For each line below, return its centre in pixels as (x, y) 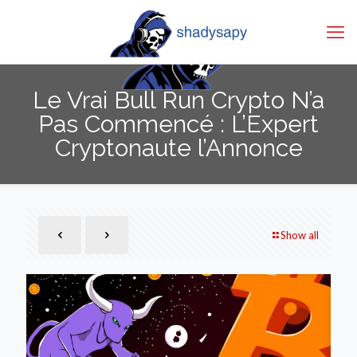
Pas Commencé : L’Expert (178, 124)
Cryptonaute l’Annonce (178, 148)
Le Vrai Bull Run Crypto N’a (178, 100)
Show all (300, 235)
